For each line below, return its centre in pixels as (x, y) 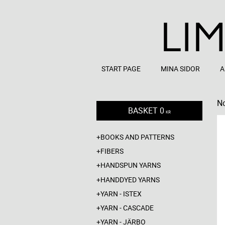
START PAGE (121, 69)
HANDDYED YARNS (130, 179)
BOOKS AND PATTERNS (137, 137)
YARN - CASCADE (127, 207)
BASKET (143, 110)
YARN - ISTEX (121, 193)
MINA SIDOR (180, 69)
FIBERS (112, 151)
